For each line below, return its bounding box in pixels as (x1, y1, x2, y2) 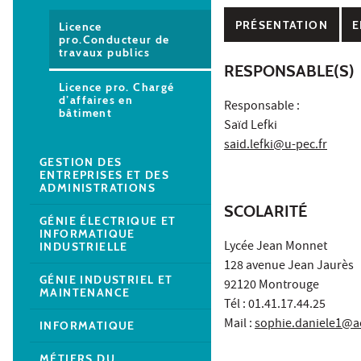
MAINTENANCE (39, 284, 131, 300)
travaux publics (59, 44, 151, 60)
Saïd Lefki (224, 117, 277, 137)
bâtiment (59, 105, 113, 120)
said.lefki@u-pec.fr (224, 136, 327, 156)
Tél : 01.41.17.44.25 (224, 296, 326, 316)
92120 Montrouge (224, 276, 319, 297)
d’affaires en (59, 92, 134, 107)
